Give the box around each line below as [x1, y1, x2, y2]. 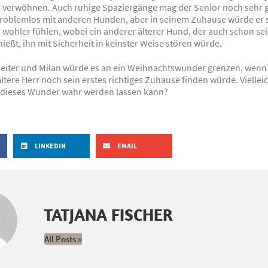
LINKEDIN [35, 141, 66, 150]
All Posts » [44, 233, 82, 245]
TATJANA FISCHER [44, 203, 173, 225]
